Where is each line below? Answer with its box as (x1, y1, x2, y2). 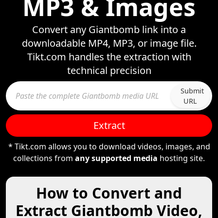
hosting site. (158, 153, 205, 163)
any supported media (75, 153, 158, 163)
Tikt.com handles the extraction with (27, 50, 191, 63)
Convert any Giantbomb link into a (32, 23, 186, 36)
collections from (13, 153, 75, 163)
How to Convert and (36, 183, 182, 203)
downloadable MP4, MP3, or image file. (21, 36, 197, 50)
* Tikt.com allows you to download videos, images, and (8, 141, 210, 152)
